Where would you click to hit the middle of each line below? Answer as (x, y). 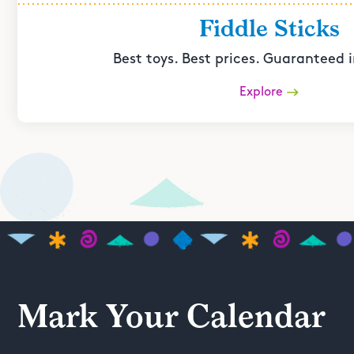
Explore (261, 92)
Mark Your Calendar (171, 317)
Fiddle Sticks (269, 28)
